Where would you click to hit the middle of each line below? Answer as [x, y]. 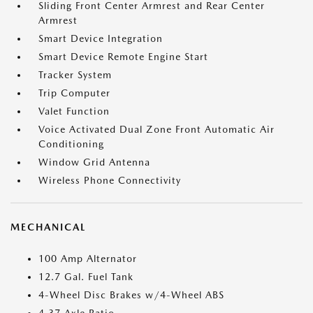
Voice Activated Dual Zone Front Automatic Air [156, 129]
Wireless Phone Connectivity [110, 180]
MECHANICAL [48, 227]
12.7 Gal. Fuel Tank [86, 277]
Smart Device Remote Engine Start [123, 57]
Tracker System [75, 75]
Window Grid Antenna [94, 162]
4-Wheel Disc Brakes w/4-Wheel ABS [131, 295]
